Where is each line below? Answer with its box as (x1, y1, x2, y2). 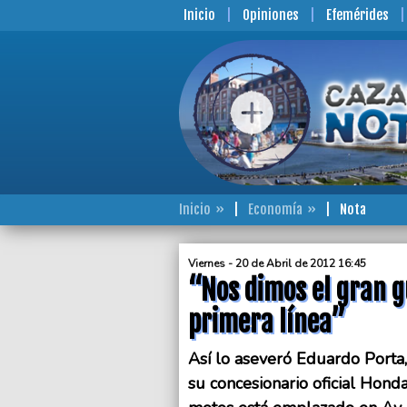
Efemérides (326, 6, 389, 24)
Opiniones (243, 6, 299, 24)
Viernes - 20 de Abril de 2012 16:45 (188, 256, 366, 271)
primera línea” (188, 305, 345, 339)
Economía (248, 201, 303, 218)
